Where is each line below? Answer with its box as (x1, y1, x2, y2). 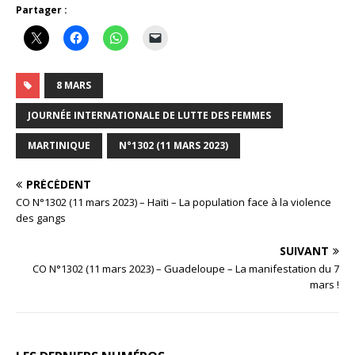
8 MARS (56, 78, 91, 92)
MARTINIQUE (28, 138, 90, 152)
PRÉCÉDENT (26, 176, 91, 192)
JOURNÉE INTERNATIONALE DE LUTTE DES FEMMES (28, 108, 271, 122)
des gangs (16, 210, 66, 225)
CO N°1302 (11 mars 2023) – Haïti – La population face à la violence (16, 194, 331, 209)
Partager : (16, 2, 67, 17)
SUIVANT (280, 242, 329, 258)
